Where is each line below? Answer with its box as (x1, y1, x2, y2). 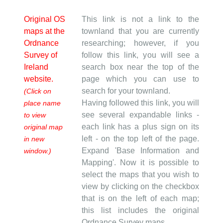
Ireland (24, 62, 48, 71)
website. (24, 74, 53, 83)
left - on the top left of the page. (82, 134, 199, 143)
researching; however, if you (82, 38, 199, 47)
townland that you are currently (82, 26, 199, 35)
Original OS (24, 14, 65, 23)
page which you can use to (82, 74, 199, 83)
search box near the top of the (82, 62, 199, 71)
